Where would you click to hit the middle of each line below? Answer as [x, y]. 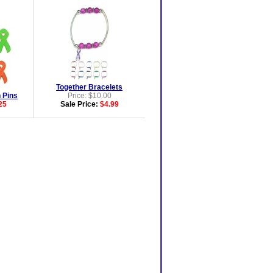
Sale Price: [80, 104]
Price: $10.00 [89, 96]
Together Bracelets [89, 87]
